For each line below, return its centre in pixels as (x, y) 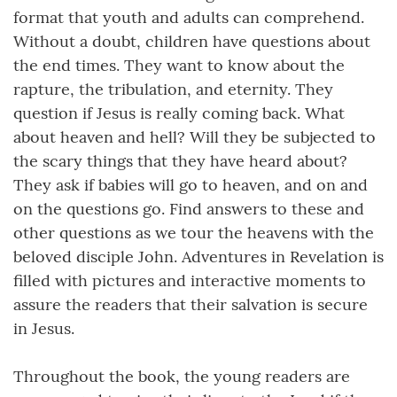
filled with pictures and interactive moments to (190, 280)
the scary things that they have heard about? (180, 160)
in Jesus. (44, 328)
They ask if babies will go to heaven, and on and (191, 184)
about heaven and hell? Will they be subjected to (195, 136)
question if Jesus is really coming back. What (179, 113)
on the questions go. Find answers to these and (189, 208)
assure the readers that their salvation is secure (191, 304)
